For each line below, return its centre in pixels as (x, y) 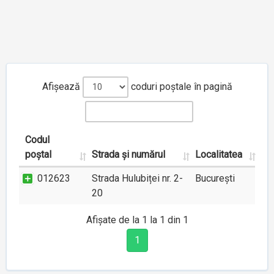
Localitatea (219, 154)
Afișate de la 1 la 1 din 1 (137, 220)
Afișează (62, 87)
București (215, 178)
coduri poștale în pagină (180, 87)
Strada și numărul (128, 154)
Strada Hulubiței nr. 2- (137, 178)
